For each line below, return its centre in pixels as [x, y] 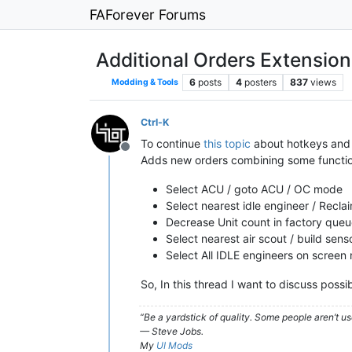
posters [260, 82]
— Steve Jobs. [172, 331]
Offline [144, 155]
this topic [227, 143]
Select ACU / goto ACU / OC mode [254, 189]
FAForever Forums [148, 14]
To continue [172, 143]
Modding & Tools [145, 82]
